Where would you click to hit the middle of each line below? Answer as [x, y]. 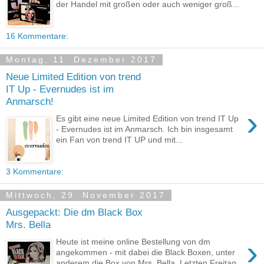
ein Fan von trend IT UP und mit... [120, 139]
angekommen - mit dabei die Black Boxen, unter [146, 252]
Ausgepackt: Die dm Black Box [74, 212]
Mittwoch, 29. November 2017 [86, 195]
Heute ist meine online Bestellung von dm [133, 241]
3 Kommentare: [35, 171]
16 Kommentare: [37, 36]
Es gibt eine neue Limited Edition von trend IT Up [148, 118]
